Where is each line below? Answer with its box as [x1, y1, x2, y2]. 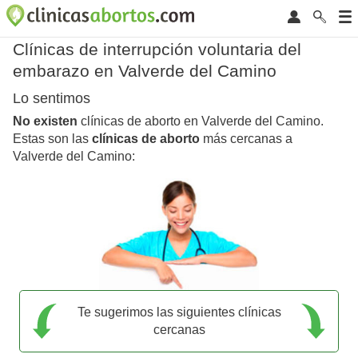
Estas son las [13, 132, 92, 146]
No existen [13, 114, 78, 129]
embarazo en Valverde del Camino [13, 62, 276, 80]
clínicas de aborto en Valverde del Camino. [78, 114, 324, 129]
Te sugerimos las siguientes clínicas [77, 304, 281, 319]
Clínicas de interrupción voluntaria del [13, 40, 301, 58]
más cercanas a [200, 132, 292, 146]
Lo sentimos [13, 90, 90, 107]
